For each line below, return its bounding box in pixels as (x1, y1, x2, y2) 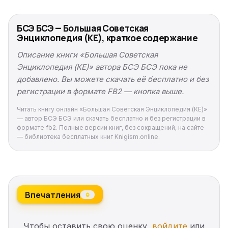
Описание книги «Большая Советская (17, 50, 158, 60)
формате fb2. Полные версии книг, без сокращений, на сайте (17, 124, 204, 132)
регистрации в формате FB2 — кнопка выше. (17, 87, 184, 97)
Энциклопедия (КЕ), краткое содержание (17, 32, 198, 44)
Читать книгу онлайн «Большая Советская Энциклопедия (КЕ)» (17, 105, 207, 113)
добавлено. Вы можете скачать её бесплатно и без (17, 74, 209, 84)
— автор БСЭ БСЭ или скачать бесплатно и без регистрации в (17, 115, 206, 123)
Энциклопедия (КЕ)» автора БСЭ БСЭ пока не (17, 62, 187, 72)
